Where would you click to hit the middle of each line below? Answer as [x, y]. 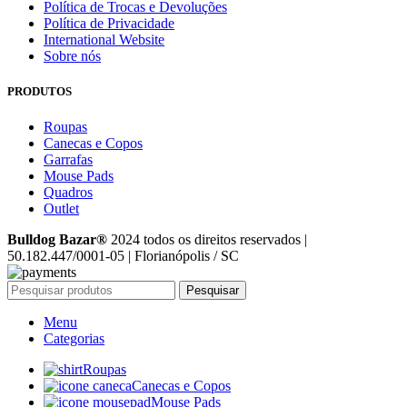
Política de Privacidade [109, 23]
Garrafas [68, 160]
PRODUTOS [40, 92]
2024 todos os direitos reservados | [207, 240]
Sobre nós [72, 56]
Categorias [74, 339]
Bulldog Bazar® [57, 240]
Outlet [61, 209]
